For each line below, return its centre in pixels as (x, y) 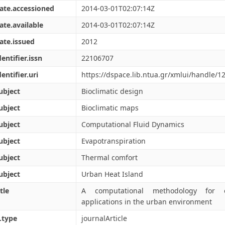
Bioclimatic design (112, 91)
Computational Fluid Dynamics (133, 124)
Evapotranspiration (114, 141)
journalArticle (104, 218)
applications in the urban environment (147, 202)
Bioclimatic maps (110, 108)
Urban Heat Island (112, 174)
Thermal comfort (109, 157)
